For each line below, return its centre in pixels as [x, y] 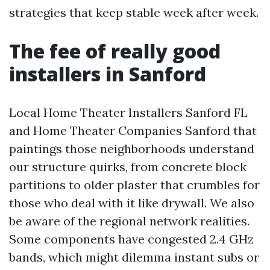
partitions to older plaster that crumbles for [134, 185]
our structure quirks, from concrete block [128, 167]
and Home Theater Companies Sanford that [133, 130]
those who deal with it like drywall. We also [132, 203]
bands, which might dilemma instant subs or [134, 257]
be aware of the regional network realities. [129, 221]
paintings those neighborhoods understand [132, 149]
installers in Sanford [108, 74]
